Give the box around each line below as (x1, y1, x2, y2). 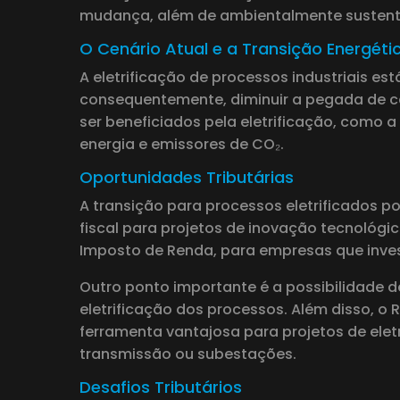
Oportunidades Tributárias (79, 166, 294, 189)
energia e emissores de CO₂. (79, 134, 284, 155)
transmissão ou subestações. (79, 344, 296, 365)
